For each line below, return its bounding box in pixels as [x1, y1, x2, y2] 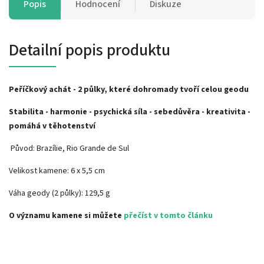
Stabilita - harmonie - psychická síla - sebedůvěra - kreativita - [9, 105, 250, 118]
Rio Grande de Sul [67, 142, 129, 154]
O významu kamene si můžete [9, 209, 124, 222]
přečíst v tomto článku [124, 209, 213, 222]
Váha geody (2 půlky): [9, 187, 85, 199]
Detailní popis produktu [9, 38, 170, 62]
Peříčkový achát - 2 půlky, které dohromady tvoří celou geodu [9, 83, 249, 95]
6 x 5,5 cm [71, 164, 105, 177]
